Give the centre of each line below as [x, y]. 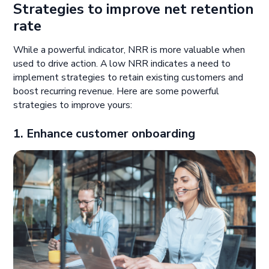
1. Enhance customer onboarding [104, 134]
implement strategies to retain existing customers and [128, 78]
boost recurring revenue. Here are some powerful [116, 92]
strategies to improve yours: [73, 105]
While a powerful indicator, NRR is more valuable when [129, 50]
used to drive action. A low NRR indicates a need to [122, 64]
